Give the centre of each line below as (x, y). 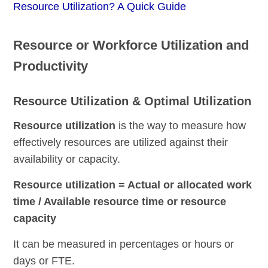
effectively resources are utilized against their (121, 143)
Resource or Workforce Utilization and (131, 45)
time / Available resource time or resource (120, 202)
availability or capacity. (67, 159)
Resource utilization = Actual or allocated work (133, 185)
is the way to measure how (181, 126)
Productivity (51, 66)
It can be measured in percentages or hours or (124, 244)
